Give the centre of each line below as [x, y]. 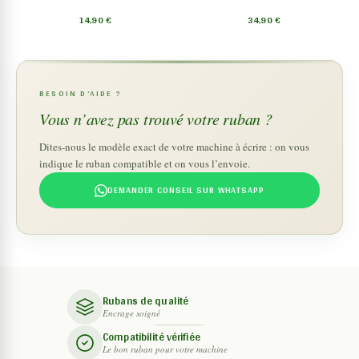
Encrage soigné [131, 313]
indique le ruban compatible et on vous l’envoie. [145, 163]
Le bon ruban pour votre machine [165, 349]
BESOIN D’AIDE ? [81, 93]
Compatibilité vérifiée [151, 337]
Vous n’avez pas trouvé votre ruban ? [156, 119]
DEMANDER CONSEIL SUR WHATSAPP [186, 190]
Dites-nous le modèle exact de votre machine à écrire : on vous [174, 147]
